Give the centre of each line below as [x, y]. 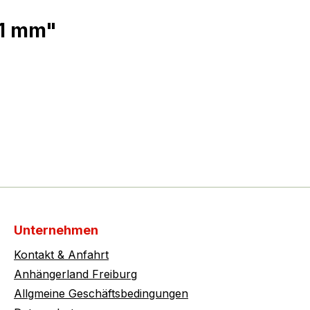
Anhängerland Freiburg [75, 274]
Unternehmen [56, 230]
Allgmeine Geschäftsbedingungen [101, 294]
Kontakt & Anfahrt [61, 255]
